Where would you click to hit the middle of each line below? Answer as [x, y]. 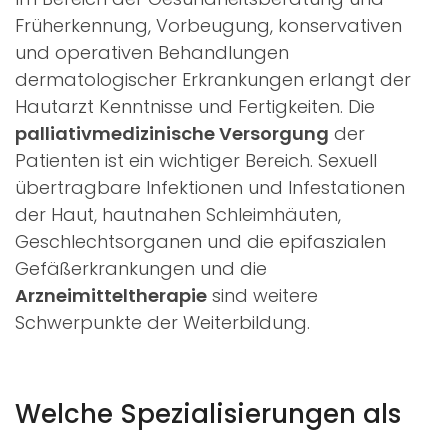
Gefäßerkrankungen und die [141, 268]
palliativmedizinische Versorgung [172, 133]
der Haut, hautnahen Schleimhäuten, [178, 214]
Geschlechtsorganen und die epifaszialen [200, 241]
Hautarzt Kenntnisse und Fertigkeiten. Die [195, 106]
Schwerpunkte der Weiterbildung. [162, 322]
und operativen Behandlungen [152, 52]
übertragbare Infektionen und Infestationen [210, 187]
